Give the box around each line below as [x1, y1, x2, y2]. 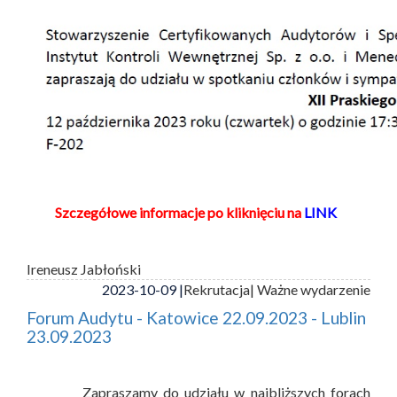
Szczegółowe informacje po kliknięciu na [55, 203, 301, 221]
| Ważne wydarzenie [250, 280, 370, 298]
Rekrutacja [183, 280, 250, 298]
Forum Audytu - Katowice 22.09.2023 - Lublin [27, 307, 366, 328]
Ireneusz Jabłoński [27, 260, 141, 277]
